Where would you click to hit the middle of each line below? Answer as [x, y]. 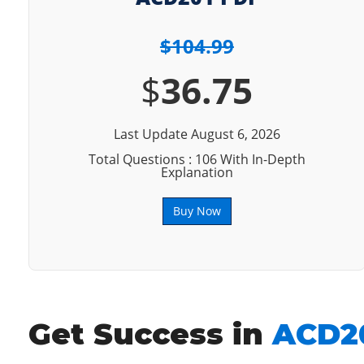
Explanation [197, 172]
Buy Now [197, 211]
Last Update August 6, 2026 [197, 134]
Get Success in [151, 334]
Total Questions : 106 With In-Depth [197, 159]
